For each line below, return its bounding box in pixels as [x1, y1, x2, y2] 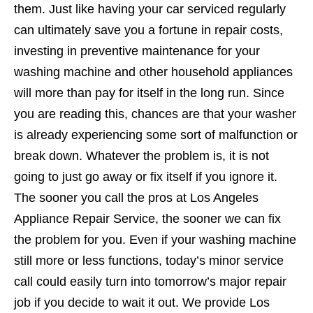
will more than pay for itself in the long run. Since [14, 86, 284, 101]
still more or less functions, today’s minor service [14, 254, 284, 268]
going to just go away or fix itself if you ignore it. [14, 170, 277, 184]
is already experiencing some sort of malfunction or [14, 128, 298, 143]
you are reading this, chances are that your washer [14, 107, 296, 122]
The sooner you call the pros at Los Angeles [14, 191, 259, 205]
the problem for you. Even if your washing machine [14, 233, 296, 247]
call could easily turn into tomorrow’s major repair [14, 275, 286, 289]
